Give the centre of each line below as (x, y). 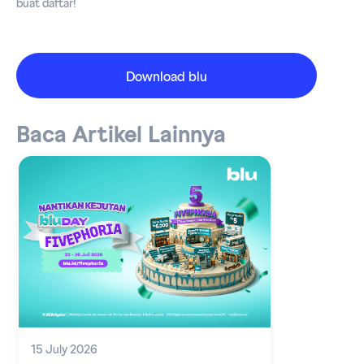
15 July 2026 (64, 351)
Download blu (167, 78)
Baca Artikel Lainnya (121, 136)
